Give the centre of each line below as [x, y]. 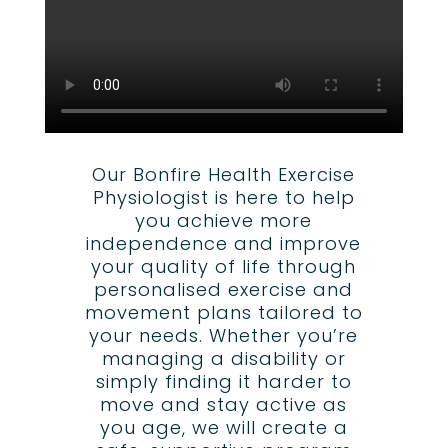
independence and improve [224, 244]
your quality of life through [224, 267]
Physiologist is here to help [223, 198]
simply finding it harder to [223, 382]
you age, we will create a [223, 428]
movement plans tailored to [223, 313]
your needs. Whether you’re [224, 336]
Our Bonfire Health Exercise [224, 175]
